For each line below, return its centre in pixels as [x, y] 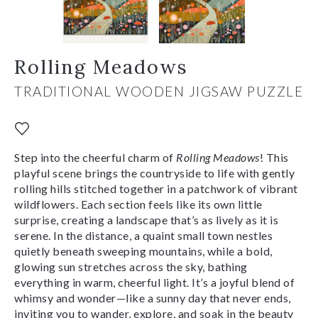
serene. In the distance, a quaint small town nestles [143, 235]
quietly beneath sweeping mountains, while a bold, [143, 251]
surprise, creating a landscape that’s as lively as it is [146, 219]
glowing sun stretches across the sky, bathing [131, 266]
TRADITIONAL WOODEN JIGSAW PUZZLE [159, 91]
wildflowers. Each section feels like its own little [138, 204]
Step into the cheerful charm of [95, 157]
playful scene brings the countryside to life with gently [154, 172]
